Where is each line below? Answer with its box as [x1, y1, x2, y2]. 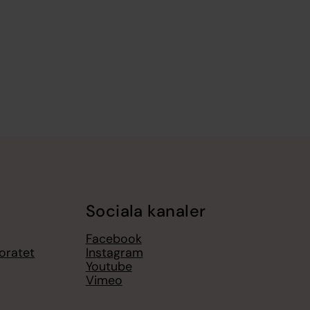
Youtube [85, 258, 132, 275]
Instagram [85, 244, 143, 262]
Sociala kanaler [85, 200, 206, 221]
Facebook [85, 230, 142, 248]
